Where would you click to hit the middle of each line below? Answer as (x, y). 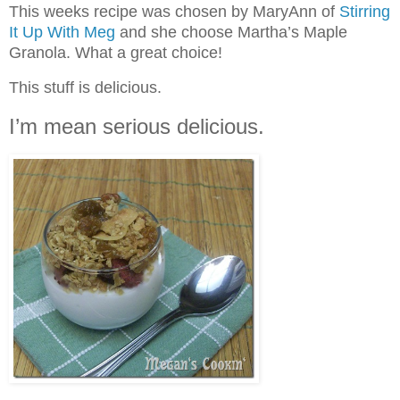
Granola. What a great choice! (116, 53)
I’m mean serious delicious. (137, 127)
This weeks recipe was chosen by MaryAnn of (174, 12)
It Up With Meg (62, 33)
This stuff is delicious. (85, 88)
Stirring (365, 12)
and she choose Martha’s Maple (231, 33)
